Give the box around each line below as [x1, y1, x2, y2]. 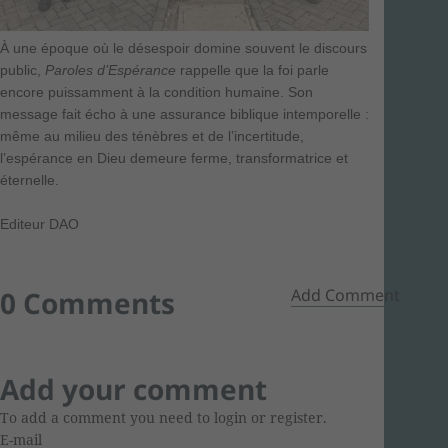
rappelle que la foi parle [176, 61, 329, 78]
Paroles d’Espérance [45, 61, 176, 78]
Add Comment [291, 283, 400, 306]
